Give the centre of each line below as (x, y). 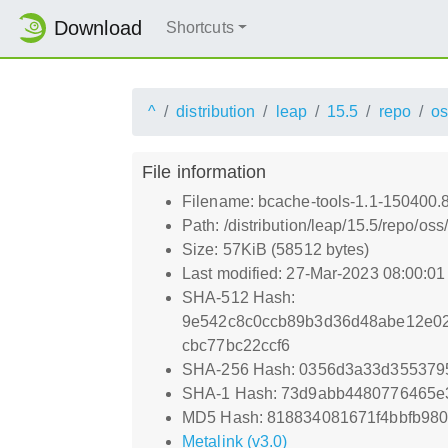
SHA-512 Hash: (239, 297)
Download (98, 28)
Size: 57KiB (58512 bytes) (276, 249)
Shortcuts (199, 28)
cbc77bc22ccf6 (236, 345)
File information (204, 171)
